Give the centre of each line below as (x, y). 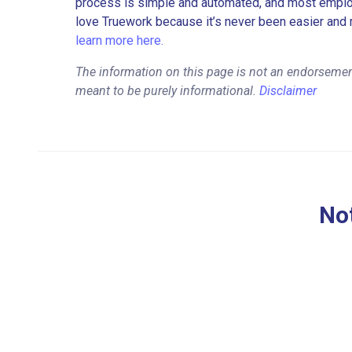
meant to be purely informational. (167, 91)
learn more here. (119, 41)
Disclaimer (288, 91)
